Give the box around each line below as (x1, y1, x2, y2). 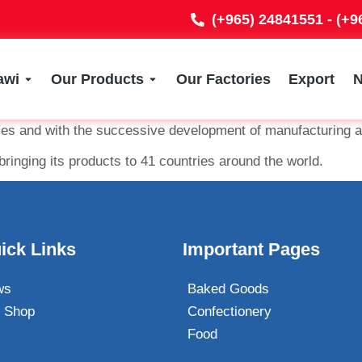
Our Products (51, 70, 145, 87)
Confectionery (187, 304, 271, 319)
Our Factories (175, 70, 271, 87)
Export (288, 70, 335, 87)
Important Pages (183, 239, 320, 259)
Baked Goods (187, 281, 269, 297)
